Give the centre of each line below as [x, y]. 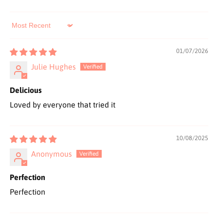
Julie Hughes [54, 67]
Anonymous [52, 154]
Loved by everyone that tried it [63, 105]
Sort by [21, 30]
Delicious [26, 90]
